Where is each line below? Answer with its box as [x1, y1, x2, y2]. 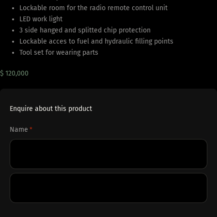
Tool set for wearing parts [19, 48, 98, 57]
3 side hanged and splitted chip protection [19, 26, 151, 34]
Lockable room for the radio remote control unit [19, 3, 168, 12]
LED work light [19, 15, 62, 23]
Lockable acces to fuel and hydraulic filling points [19, 37, 173, 46]
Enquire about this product [10, 104, 92, 113]
